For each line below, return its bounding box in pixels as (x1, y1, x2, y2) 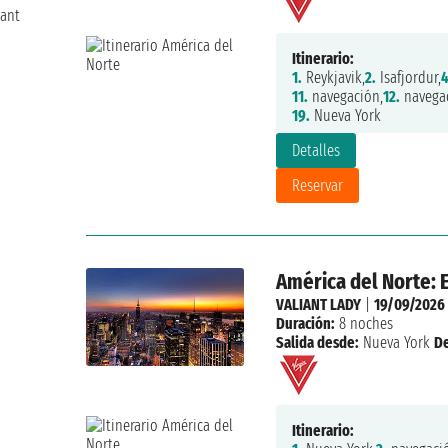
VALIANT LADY (275, 295, 361, 315)
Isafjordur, (375, 68, 441, 88)
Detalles (291, 141, 340, 161)
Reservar (291, 176, 343, 196)
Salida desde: (275, 333, 359, 353)
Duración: (275, 314, 335, 334)
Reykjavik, (301, 68, 365, 88)
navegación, (307, 87, 383, 107)
